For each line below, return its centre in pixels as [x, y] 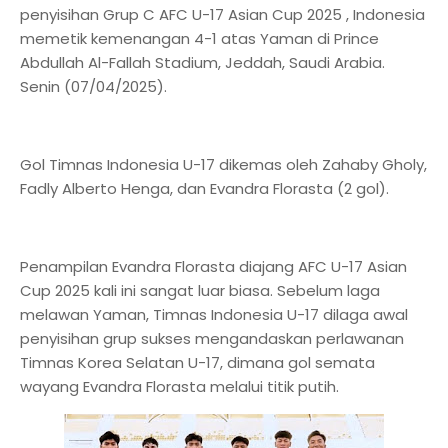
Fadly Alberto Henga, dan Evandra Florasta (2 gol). [204, 188]
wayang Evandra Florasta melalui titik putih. [179, 386]
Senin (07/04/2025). [93, 86]
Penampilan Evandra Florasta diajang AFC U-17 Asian [213, 266]
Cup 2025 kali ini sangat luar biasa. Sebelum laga [200, 290]
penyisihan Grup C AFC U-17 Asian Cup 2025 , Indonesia [222, 14]
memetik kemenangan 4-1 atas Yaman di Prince [199, 38]
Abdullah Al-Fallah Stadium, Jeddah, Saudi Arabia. [202, 62]
